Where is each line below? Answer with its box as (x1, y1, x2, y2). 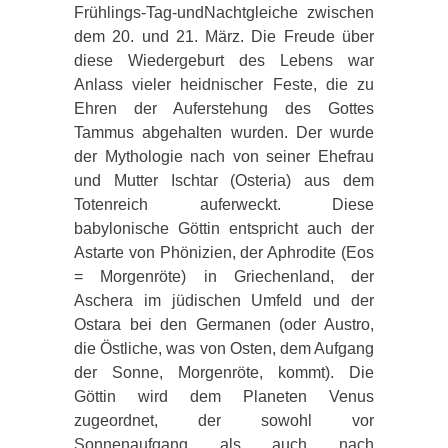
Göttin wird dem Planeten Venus (74, 387, 374, 405)
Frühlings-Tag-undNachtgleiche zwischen (74, 3, 374, 21)
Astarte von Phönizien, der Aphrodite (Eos (74, 243, 374, 261)
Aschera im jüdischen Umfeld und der (74, 291, 374, 309)
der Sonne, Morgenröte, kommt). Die (74, 363, 374, 381)
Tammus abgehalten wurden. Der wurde (74, 123, 374, 141)
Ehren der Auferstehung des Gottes (74, 99, 374, 117)
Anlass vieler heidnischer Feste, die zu (74, 75, 374, 93)
